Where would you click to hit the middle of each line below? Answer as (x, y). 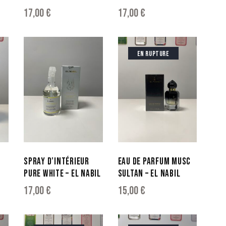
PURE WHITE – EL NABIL (62, 174)
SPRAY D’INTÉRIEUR (56, 162)
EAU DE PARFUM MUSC (154, 162)
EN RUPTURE (153, 54)
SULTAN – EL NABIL (149, 174)
